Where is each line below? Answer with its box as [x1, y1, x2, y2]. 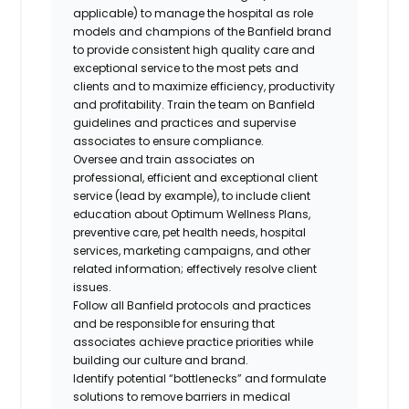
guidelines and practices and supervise [73, 114, 297, 131]
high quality [193, 41, 261, 58]
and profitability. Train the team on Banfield [73, 96, 316, 112]
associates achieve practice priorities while [73, 333, 314, 350]
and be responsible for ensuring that [73, 315, 276, 331]
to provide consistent [73, 41, 191, 58]
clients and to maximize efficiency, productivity [73, 78, 336, 94]
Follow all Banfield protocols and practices [73, 297, 312, 313]
